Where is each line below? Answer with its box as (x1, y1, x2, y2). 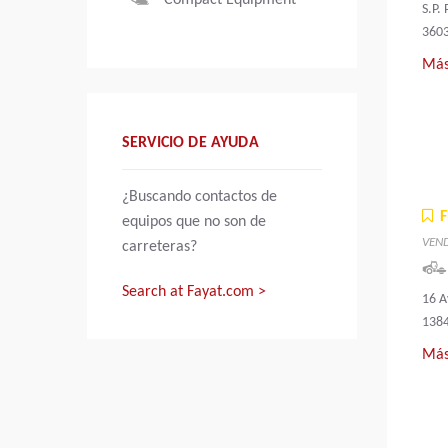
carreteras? (122, 238, 197, 255)
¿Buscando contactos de (122, 188, 277, 205)
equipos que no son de (122, 213, 266, 230)
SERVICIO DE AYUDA (122, 134, 259, 151)
